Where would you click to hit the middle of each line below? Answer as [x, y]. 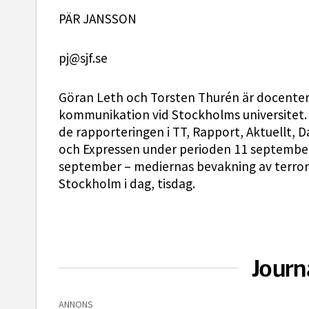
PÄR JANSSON [98, 19]
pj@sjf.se [83, 58]
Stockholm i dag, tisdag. [127, 183]
